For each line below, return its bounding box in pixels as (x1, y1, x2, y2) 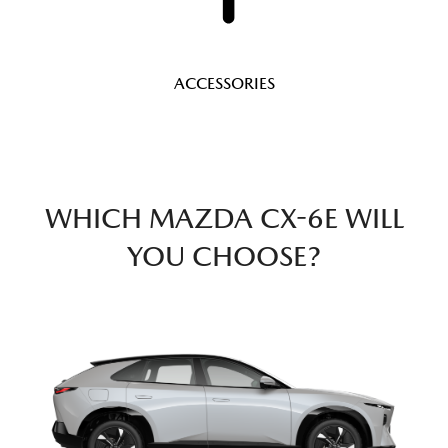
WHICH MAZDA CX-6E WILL (44, 202, 404, 235)
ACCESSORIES (173, 74, 275, 94)
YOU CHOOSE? (127, 240, 321, 273)
